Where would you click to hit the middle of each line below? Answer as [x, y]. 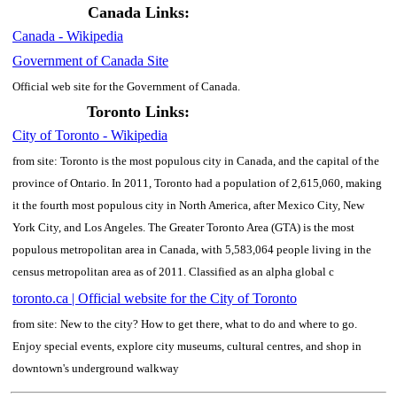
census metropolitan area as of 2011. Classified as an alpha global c [173, 272]
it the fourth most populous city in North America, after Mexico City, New [188, 206]
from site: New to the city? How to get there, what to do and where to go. [185, 324]
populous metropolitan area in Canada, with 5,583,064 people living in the [192, 250]
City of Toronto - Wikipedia [90, 136]
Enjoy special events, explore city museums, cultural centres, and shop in [187, 346]
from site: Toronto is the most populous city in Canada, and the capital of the [196, 161]
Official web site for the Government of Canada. [126, 87]
